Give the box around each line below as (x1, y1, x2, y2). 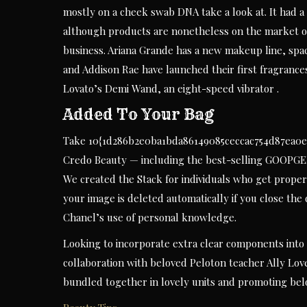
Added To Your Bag (63, 104, 214, 124)
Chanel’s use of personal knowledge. (63, 210, 236, 224)
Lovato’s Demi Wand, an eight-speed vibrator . (63, 81, 279, 95)
